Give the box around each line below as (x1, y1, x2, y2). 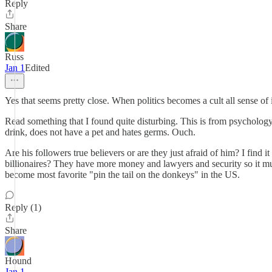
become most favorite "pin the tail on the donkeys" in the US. (5, 169, 240, 180)
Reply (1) (5, 202, 41, 212)
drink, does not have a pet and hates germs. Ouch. (5, 127, 195, 137)
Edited (25, 63, 50, 73)
